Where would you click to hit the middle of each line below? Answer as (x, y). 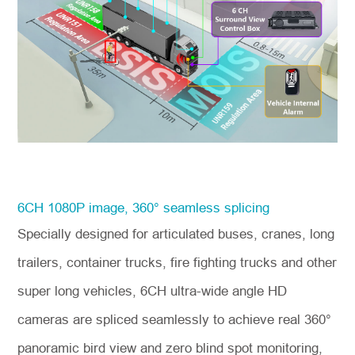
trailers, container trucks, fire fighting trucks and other (177, 262)
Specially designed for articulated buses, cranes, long (176, 234)
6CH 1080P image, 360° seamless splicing (144, 208)
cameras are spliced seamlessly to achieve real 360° (175, 319)
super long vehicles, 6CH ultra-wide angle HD (153, 291)
